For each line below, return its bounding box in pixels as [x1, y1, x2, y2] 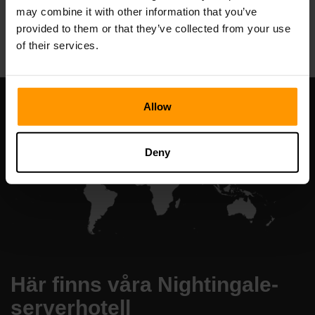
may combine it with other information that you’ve [16, 5, 257, 18]
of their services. [16, 39, 98, 51]
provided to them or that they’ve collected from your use [16, 22, 290, 34]
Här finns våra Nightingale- [11, 272, 278, 296]
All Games [131, 12, 184, 25]
